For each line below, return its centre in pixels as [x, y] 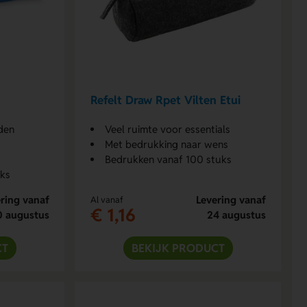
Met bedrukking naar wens [166, 144]
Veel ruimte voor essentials [167, 129]
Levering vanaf [231, 199]
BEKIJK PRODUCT [178, 248]
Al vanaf [107, 199]
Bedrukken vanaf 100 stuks [168, 159]
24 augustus [236, 214]
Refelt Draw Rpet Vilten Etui [165, 100]
